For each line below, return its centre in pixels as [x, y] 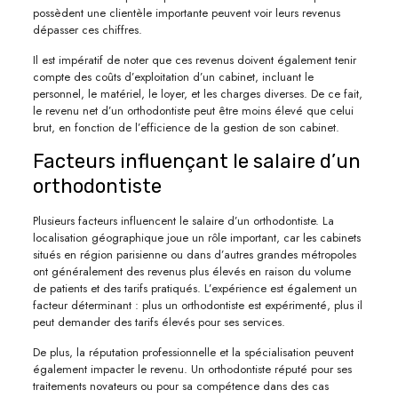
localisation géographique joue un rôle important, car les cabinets [196, 237]
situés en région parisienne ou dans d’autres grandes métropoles [194, 254]
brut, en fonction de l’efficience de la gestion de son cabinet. [186, 127]
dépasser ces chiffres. [87, 29]
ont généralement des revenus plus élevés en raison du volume [191, 271]
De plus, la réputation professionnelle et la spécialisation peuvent [193, 352]
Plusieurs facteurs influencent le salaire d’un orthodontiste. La [183, 220]
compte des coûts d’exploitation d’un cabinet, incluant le [173, 76]
